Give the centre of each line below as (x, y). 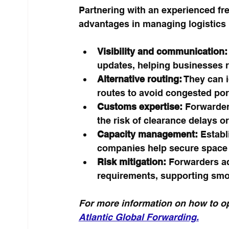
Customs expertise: (140, 106)
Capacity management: (147, 134)
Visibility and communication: (162, 51)
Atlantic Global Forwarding (137, 217)
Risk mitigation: (131, 162)
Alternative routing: (139, 79)
